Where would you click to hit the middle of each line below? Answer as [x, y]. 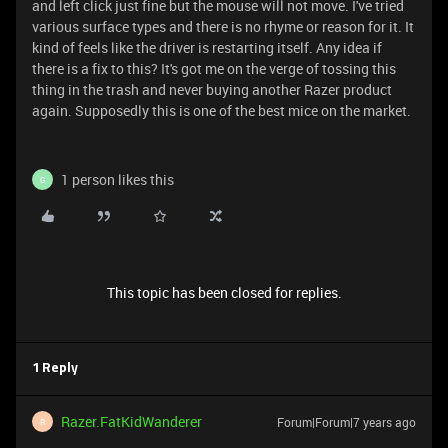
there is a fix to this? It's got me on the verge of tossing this [214, 68]
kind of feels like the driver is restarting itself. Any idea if [207, 47]
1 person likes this [117, 179]
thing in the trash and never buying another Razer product [212, 89]
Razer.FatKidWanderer [131, 421]
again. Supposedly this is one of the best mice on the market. [221, 110]
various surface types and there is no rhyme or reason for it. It [223, 26]
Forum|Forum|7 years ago [346, 422]
